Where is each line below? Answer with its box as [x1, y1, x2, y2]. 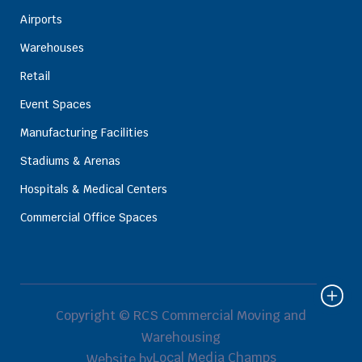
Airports [20, 11, 63, 27]
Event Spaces [20, 96, 92, 112]
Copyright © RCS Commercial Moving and [56, 306, 306, 324]
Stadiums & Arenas [20, 153, 121, 168]
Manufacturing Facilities [20, 124, 149, 140]
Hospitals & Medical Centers [20, 181, 168, 196]
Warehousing [141, 328, 221, 346]
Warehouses [20, 40, 85, 55]
